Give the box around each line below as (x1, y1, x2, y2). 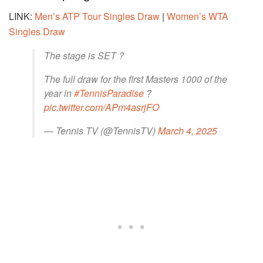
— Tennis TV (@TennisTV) (44, 124, 158, 138)
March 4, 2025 (158, 124, 217, 138)
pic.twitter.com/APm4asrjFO (44, 100, 159, 114)
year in (44, 86, 74, 100)
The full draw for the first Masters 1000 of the (44, 72, 227, 86)
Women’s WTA (167, 9, 228, 23)
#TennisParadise (74, 86, 144, 100)
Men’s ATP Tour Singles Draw (35, 9, 160, 23)
